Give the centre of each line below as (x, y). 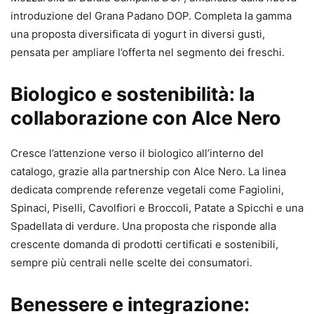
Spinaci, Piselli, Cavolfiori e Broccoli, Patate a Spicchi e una (157, 207)
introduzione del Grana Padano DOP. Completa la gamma (151, 15)
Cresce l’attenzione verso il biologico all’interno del (137, 153)
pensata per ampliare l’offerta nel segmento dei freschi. (148, 52)
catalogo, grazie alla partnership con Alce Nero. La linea (148, 171)
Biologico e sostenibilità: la (133, 94)
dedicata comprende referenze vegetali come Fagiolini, (147, 189)
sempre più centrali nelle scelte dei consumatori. (131, 262)
